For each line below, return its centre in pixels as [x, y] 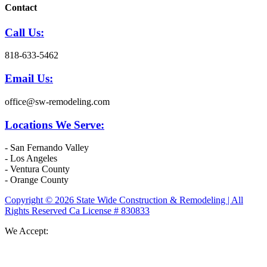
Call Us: [24, 32]
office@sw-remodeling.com [57, 101]
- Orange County [37, 180]
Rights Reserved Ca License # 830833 [77, 211]
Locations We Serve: [55, 125]
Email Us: [29, 79]
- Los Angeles [31, 159]
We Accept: [27, 231]
